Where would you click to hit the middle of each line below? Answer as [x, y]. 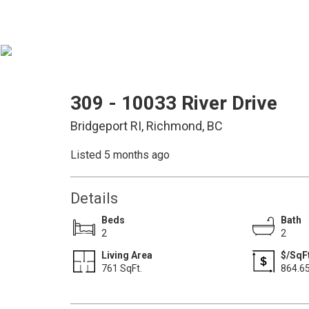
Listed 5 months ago [120, 155]
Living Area [127, 255]
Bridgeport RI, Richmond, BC [147, 126]
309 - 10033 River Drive [174, 103]
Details [94, 198]
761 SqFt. [122, 268]
